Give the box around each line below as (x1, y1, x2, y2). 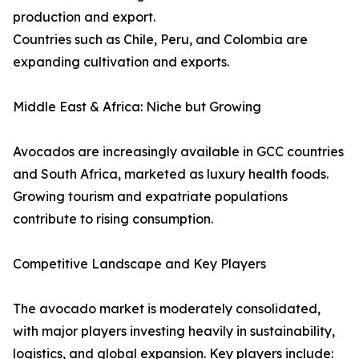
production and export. (13, 9, 155, 26)
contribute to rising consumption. (13, 211, 213, 228)
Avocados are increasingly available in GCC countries (13, 143, 344, 160)
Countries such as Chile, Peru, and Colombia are (13, 31, 308, 48)
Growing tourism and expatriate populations (13, 188, 288, 205)
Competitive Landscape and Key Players (13, 256, 266, 272)
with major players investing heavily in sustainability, (13, 323, 335, 340)
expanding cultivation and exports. (13, 54, 229, 71)
